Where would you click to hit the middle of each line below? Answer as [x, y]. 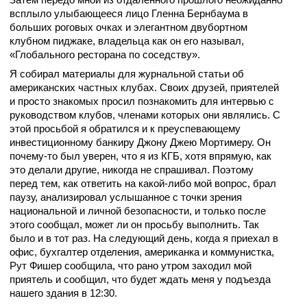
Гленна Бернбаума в [200, 14]
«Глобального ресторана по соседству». [105, 55]
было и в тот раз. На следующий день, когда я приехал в [144, 238]
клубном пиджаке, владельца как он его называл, [127, 41]
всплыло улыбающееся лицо [81, 14]
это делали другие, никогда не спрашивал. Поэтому [132, 170]
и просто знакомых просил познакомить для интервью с [142, 101]
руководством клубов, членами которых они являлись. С [145, 115]
